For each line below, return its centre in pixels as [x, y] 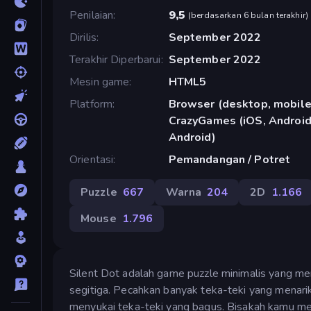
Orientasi [92, 159]
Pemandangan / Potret [229, 159]
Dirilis [83, 37]
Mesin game [100, 82]
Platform [91, 104]
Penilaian [92, 15]
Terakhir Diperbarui [115, 59]
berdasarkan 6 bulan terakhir [248, 15]
